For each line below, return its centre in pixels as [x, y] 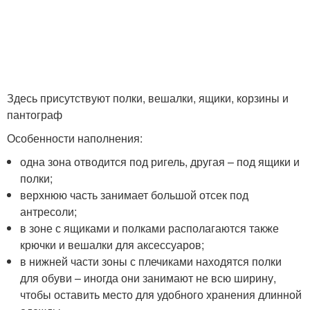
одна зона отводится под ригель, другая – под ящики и [160, 162]
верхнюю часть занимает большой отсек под [135, 195]
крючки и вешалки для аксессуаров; [112, 245]
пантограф [35, 115]
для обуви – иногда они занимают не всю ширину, [148, 278]
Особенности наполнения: [75, 138]
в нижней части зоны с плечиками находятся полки [151, 262]
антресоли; [49, 212]
